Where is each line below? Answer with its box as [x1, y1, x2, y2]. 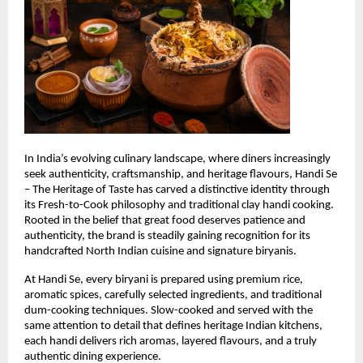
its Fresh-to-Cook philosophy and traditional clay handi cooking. [24, 199, 334, 211]
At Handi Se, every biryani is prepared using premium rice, [24, 273, 303, 286]
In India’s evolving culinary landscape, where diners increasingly [24, 152, 331, 165]
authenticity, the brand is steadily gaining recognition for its [24, 229, 310, 242]
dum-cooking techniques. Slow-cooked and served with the [24, 304, 313, 317]
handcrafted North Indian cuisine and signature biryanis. [24, 245, 297, 258]
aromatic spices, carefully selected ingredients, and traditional [24, 288, 322, 301]
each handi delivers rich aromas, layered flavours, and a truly [24, 335, 317, 348]
